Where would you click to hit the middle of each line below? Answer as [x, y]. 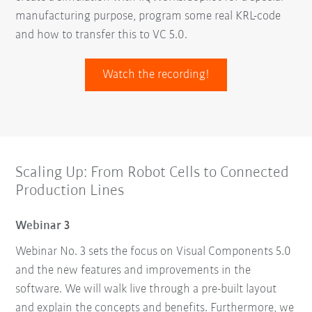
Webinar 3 [43, 226]
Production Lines [70, 191]
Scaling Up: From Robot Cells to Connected [153, 173]
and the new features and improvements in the [133, 270]
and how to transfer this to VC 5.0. [102, 35]
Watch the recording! [156, 75]
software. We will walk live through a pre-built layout [146, 289]
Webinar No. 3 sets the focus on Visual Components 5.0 [154, 251]
